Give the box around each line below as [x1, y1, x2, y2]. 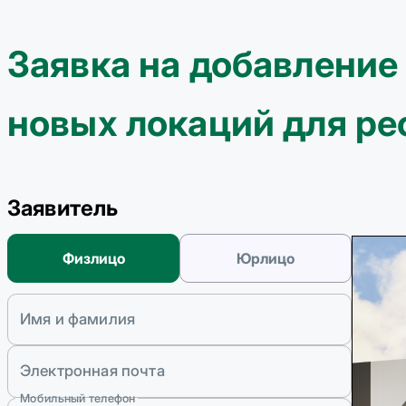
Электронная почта [20, 362, 165, 381]
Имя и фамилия [20, 310, 136, 328]
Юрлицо [237, 248, 295, 267]
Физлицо [62, 248, 125, 267]
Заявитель [7, 195, 119, 221]
